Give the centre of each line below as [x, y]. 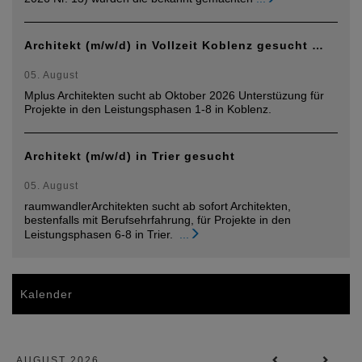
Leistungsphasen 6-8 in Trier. [100, 234]
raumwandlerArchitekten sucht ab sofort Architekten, [158, 206]
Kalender [46, 294]
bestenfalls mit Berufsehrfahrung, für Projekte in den [158, 220]
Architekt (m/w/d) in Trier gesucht [130, 156]
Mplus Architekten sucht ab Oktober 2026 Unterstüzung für [174, 95]
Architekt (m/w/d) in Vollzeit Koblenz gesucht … [174, 45]
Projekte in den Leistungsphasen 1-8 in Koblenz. [148, 109]
